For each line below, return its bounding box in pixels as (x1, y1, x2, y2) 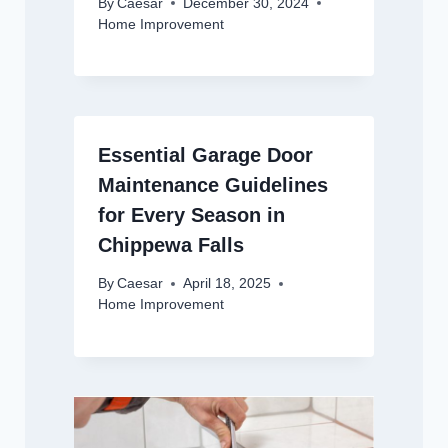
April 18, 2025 (182, 276, 271, 292)
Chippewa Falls (97, 233, 244, 256)
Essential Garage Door (97, 143, 313, 166)
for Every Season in (97, 203, 285, 226)
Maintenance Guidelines (97, 173, 328, 196)
